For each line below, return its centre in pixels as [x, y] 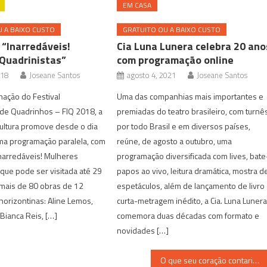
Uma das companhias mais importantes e [190, 96]
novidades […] [143, 230]
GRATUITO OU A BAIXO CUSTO [172, 29]
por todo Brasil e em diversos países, [184, 126]
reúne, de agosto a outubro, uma [175, 141]
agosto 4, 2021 [152, 75]
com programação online [176, 60]
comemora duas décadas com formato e [188, 215]
